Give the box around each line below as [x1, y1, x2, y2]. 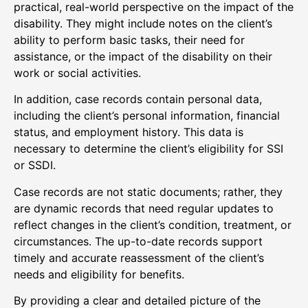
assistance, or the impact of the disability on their [14, 49, 272, 64]
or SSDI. [14, 158, 56, 173]
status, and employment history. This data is [14, 125, 243, 140]
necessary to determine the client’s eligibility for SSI [14, 142, 283, 156]
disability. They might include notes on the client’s [14, 16, 272, 31]
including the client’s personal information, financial [14, 109, 280, 123]
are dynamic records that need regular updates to [14, 201, 274, 215]
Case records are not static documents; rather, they [14, 184, 283, 199]
